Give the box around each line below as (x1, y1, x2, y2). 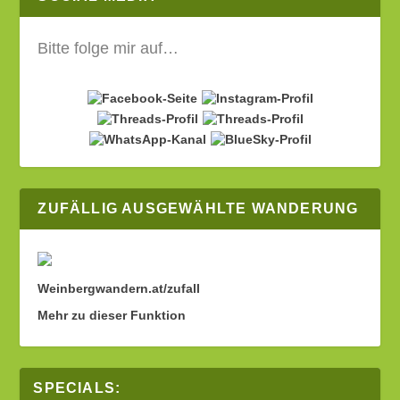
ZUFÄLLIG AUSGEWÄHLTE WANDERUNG (37, 200, 359, 216)
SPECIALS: (33, 379, 121, 396)
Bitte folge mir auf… (37, 39, 179, 57)
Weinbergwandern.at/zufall (37, 280, 201, 296)
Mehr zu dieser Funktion (37, 307, 187, 322)
